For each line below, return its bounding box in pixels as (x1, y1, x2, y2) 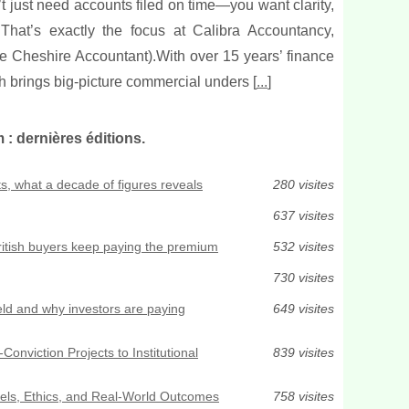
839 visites (273, 345, 334, 360)
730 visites (273, 270, 334, 285)
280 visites (273, 177, 334, 192)
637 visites (273, 208, 334, 223)
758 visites (273, 389, 334, 404)
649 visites (273, 301, 334, 316)
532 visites (273, 239, 334, 254)
